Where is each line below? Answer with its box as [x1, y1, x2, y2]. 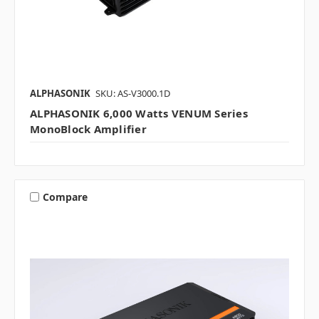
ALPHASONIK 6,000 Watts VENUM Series [30, 106, 248, 121]
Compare [42, 189, 88, 204]
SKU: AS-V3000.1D [95, 87, 170, 100]
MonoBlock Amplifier [30, 122, 147, 137]
